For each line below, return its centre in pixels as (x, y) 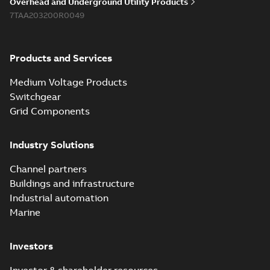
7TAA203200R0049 (47, 15)
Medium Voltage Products (68, 82)
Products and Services (61, 58)
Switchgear (35, 96)
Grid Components (50, 111)
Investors (31, 246)
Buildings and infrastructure (72, 183)
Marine (25, 212)
